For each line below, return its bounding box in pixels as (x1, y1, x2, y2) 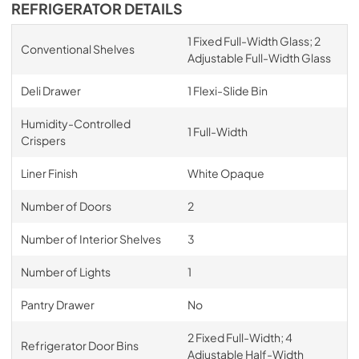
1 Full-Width (187, 123, 248, 139)
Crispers (20, 132, 66, 147)
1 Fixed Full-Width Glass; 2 (187, 33, 321, 48)
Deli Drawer (20, 83, 81, 98)
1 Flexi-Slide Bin (187, 83, 268, 98)
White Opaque (187, 165, 264, 180)
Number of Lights (20, 264, 111, 279)
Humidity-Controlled (20, 115, 131, 131)
